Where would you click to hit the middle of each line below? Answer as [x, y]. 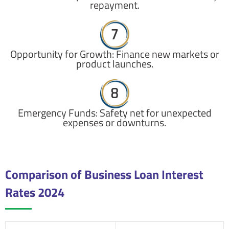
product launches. [114, 64]
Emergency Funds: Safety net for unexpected [114, 113]
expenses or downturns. [114, 123]
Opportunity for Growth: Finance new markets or [114, 54]
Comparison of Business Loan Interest [104, 174]
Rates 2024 [35, 192]
